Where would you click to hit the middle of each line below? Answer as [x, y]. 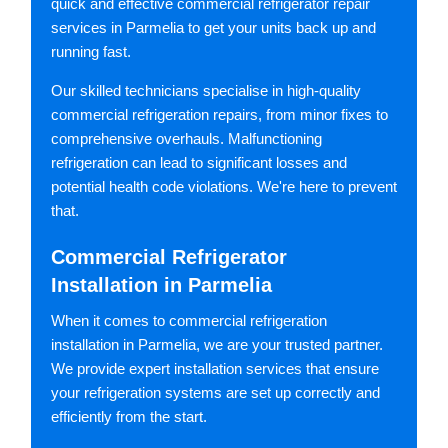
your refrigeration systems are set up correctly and [215, 393]
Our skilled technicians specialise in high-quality [206, 91]
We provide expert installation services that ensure [215, 369]
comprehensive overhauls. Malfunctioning [186, 139]
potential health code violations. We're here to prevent [224, 187]
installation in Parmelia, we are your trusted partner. [217, 345]
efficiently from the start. [129, 417]
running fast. [91, 52]
